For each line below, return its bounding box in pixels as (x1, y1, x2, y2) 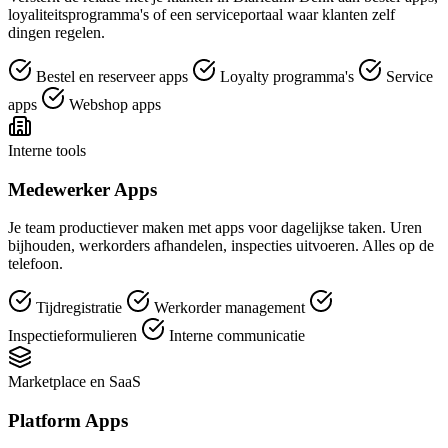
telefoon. (8, 255, 63, 273)
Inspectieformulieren (8, 327, 141, 345)
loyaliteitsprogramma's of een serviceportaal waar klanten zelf (8, 5, 395, 23)
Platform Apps (8, 410, 128, 432)
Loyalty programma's (216, 67, 358, 85)
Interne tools (8, 141, 86, 159)
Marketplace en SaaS (8, 373, 141, 391)
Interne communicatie (165, 327, 305, 345)
